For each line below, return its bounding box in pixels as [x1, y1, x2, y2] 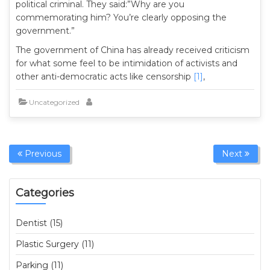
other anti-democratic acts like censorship [16, 71, 193, 82]
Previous [22, 148, 61, 159]
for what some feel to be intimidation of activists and [16, 58, 237, 69]
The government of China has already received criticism [16, 45, 250, 55]
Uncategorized [29, 98, 80, 107]
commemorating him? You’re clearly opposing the [16, 12, 227, 23]
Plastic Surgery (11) [16, 239, 94, 250]
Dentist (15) [16, 218, 63, 228]
